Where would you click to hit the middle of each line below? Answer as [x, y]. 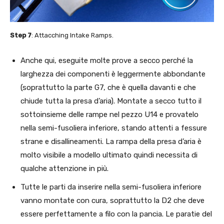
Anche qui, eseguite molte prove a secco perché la [107, 60]
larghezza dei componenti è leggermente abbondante [113, 74]
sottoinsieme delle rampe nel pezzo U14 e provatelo [109, 114]
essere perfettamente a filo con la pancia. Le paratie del [116, 214]
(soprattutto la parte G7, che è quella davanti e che [108, 87]
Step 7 [21, 35]
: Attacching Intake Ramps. [72, 35]
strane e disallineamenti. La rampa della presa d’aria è [111, 141]
